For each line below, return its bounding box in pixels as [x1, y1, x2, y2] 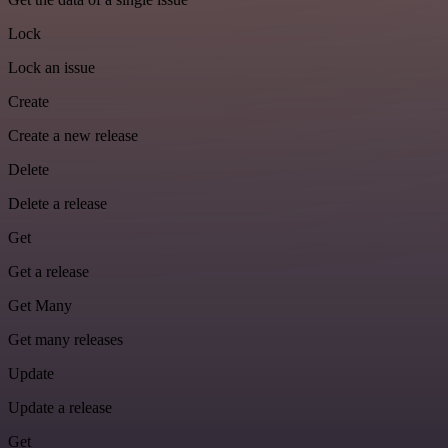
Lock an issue [8, 59, 95, 77]
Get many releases [8, 331, 123, 349]
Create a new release [8, 127, 138, 145]
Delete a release [8, 195, 107, 213]
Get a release [8, 263, 89, 281]
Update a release [8, 399, 112, 417]
